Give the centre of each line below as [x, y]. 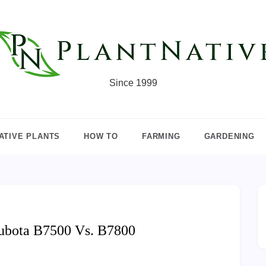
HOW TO [101, 136]
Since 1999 [133, 83]
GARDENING [229, 136]
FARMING [161, 136]
